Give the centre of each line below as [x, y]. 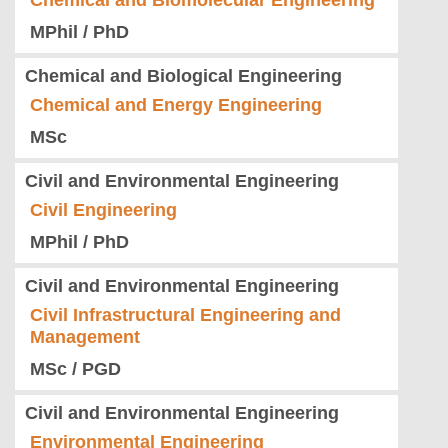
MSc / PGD [75, 369]
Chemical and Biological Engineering [183, 76]
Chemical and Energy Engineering [176, 105]
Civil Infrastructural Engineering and [185, 315]
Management [85, 337]
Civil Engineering [103, 210]
